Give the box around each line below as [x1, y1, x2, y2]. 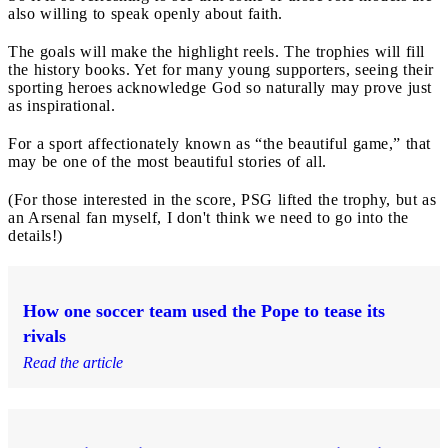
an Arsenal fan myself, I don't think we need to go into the [8, 208, 409, 226]
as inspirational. [8, 96, 115, 114]
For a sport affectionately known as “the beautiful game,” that [8, 134, 431, 152]
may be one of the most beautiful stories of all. [8, 152, 327, 170]
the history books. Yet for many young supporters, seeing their [8, 60, 434, 78]
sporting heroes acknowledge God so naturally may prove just [8, 78, 432, 96]
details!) [8, 226, 63, 244]
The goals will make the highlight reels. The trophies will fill [8, 42, 425, 60]
